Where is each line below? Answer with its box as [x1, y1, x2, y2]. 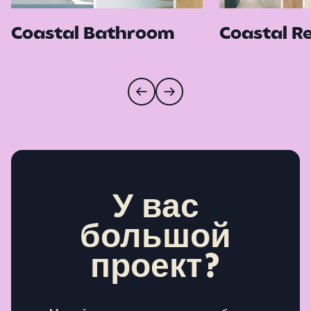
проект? [90, 251, 221, 285]
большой [80, 221, 231, 255]
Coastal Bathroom [11, 26, 174, 43]
